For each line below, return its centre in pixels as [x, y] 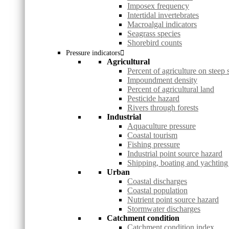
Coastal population [157, 191]
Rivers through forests [163, 108]
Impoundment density [162, 80]
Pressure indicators [93, 53]
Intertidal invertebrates [163, 15]
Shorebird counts [155, 43]
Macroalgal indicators [162, 25]
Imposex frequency [158, 6]
